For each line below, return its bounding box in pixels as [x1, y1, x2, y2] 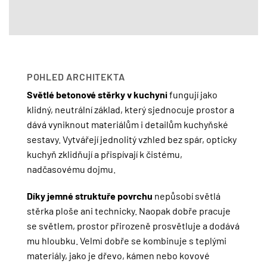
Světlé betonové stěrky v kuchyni [26, 88, 169, 100]
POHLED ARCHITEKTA [26, 70, 125, 82]
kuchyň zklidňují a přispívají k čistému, [26, 148, 182, 160]
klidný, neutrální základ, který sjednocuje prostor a [26, 103, 234, 115]
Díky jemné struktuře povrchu [26, 190, 154, 202]
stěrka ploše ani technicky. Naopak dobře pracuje [26, 205, 231, 217]
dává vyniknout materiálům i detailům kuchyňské [26, 118, 228, 130]
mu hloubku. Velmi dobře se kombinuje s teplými [26, 235, 226, 247]
